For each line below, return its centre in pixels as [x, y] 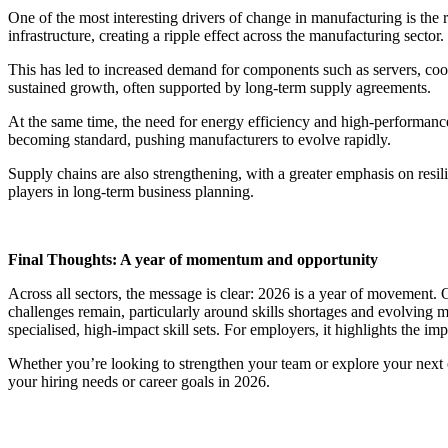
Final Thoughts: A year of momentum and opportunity [193, 260]
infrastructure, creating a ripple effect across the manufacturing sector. [226, 36]
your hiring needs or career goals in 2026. [139, 382]
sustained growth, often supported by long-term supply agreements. [219, 88]
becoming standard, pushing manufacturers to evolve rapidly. [199, 140]
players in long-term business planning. [131, 192]
